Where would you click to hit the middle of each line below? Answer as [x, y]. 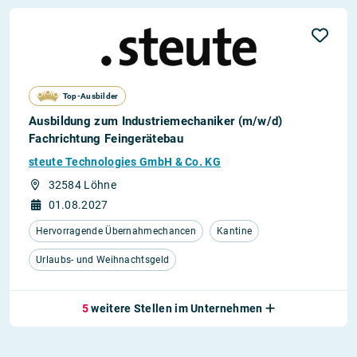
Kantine [235, 231]
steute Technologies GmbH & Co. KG [125, 162]
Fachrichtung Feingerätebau [106, 139]
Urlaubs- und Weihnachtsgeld [103, 260]
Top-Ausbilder [90, 96]
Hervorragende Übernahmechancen [116, 231]
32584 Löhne [82, 185]
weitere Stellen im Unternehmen [177, 308]
